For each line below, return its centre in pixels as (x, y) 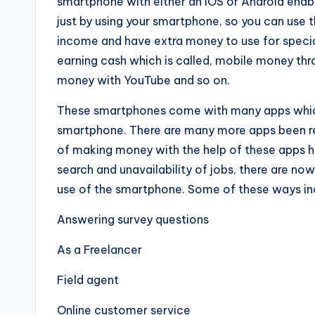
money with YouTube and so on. (143, 80)
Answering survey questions (133, 219)
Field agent (88, 280)
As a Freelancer (99, 250)
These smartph (98, 110)
